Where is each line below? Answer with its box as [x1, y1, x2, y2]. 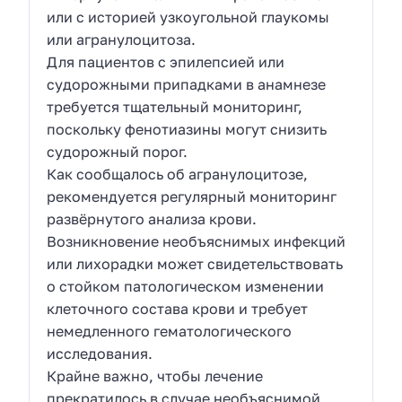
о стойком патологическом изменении [47, 277, 325, 296]
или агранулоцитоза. [47, 31, 197, 49]
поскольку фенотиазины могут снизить [47, 120, 328, 139]
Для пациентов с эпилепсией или [47, 53, 285, 72]
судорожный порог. [47, 143, 188, 162]
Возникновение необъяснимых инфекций [47, 232, 346, 251]
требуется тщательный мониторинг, [47, 98, 303, 117]
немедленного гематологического [47, 322, 293, 341]
